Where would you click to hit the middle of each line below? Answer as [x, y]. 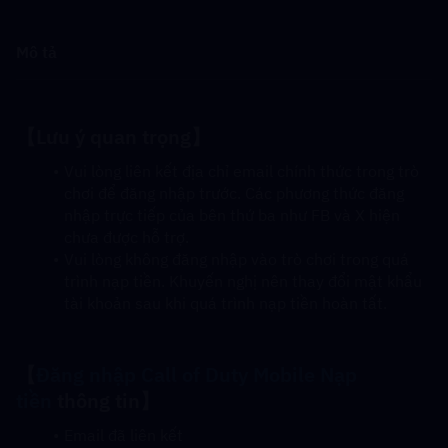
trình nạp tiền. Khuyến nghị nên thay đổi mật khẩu [243, 281]
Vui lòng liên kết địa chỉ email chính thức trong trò [241, 171]
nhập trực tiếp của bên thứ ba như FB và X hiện [232, 215]
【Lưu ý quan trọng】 [113, 136]
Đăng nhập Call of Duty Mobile [178, 374]
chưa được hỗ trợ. [126, 237]
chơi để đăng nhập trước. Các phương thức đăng [234, 193]
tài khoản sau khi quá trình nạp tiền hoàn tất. [225, 303]
